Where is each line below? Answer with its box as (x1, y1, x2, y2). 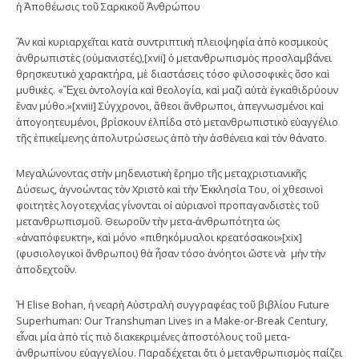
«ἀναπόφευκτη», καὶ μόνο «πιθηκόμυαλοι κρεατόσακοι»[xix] (16, 229, 302, 244)
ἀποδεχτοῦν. (16, 261, 77, 276)
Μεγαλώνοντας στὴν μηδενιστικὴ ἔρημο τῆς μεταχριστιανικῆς (16, 165, 306, 180)
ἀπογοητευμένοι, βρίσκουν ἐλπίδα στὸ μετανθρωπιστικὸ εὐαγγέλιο (16, 114, 338, 129)
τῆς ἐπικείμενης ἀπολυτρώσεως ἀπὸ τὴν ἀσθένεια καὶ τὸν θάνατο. (16, 130, 327, 145)
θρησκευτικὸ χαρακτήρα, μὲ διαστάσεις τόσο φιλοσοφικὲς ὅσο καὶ (16, 66, 329, 81)
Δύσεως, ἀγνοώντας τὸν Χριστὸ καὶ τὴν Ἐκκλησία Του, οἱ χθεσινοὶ (16, 181, 323, 196)
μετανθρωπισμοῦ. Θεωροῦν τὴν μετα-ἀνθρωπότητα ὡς (16, 213, 280, 228)
